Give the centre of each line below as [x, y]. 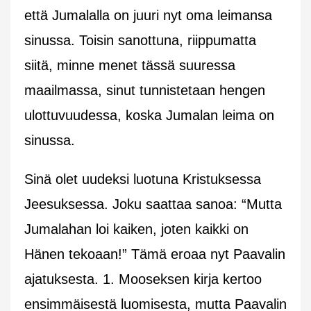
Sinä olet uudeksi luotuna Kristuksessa [143, 179]
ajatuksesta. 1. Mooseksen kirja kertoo [143, 279]
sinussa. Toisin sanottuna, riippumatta [140, 40]
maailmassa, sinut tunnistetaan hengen [145, 90]
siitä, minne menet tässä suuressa [130, 65]
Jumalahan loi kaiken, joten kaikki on [136, 229]
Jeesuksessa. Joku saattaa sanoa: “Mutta [153, 204]
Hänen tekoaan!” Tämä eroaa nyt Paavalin [155, 254]
